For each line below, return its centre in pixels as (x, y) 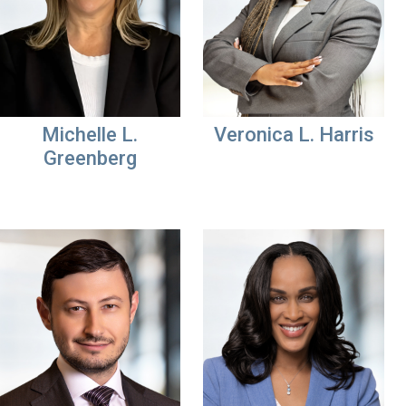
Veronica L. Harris (294, 135)
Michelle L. (90, 135)
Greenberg (90, 158)
